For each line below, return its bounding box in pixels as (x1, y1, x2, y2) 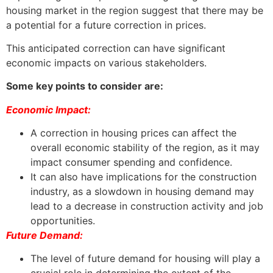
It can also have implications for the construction (30, 171, 257, 183)
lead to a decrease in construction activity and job (30, 200, 263, 213)
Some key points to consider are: (6, 80, 163, 93)
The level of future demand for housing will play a (30, 252, 260, 265)
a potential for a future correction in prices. (6, 18, 206, 31)
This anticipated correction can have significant (6, 41, 225, 54)
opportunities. (30, 214, 95, 227)
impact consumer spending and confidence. (30, 156, 232, 169)
